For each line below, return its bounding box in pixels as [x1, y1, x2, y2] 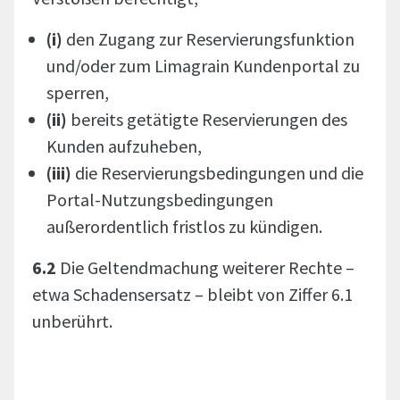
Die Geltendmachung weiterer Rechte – [56, 256, 354, 279]
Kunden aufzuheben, [46, 135, 202, 157]
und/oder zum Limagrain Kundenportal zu [46, 54, 360, 77]
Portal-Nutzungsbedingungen [46, 188, 273, 211]
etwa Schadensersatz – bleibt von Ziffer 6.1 [32, 283, 353, 305]
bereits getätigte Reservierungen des [67, 108, 347, 130]
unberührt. [32, 310, 112, 332]
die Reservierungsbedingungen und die [71, 162, 363, 184]
